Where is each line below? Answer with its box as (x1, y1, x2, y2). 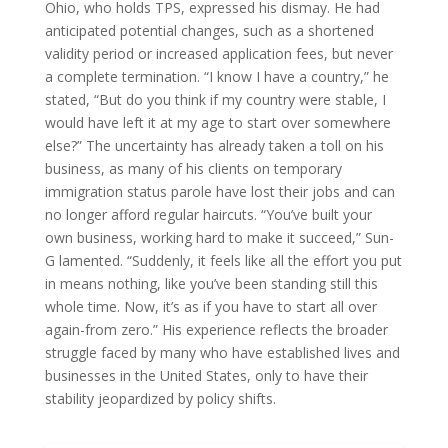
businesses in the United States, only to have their (44, 365, 368, 385)
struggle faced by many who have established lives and (44, 342, 400, 362)
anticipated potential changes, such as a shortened (44, 20, 374, 40)
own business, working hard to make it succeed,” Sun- (44, 227, 394, 247)
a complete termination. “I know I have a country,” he (44, 66, 389, 86)
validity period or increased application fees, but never (44, 43, 393, 63)
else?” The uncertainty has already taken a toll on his (44, 135, 384, 155)
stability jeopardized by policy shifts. (44, 388, 276, 408)
